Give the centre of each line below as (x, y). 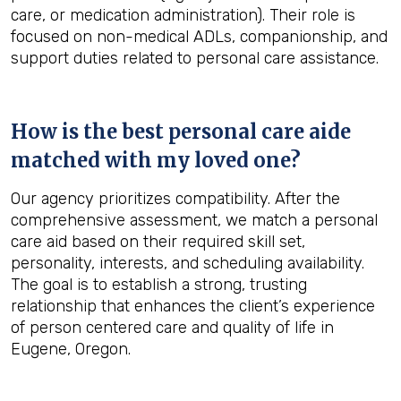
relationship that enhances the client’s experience (193, 306)
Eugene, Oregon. (71, 349)
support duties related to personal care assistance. (195, 58)
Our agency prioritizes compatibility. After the (175, 199)
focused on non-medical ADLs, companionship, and (199, 37)
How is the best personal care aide (181, 132)
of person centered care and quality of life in (172, 328)
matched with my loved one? (156, 160)
